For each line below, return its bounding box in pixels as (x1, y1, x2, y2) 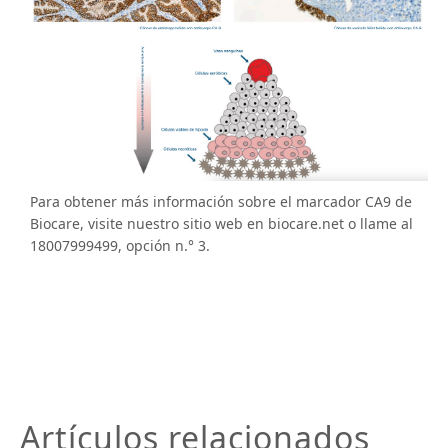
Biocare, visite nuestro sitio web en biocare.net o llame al (30, 214, 413, 233)
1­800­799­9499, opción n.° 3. (30, 236, 214, 255)
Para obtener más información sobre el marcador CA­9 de (30, 192, 412, 211)
